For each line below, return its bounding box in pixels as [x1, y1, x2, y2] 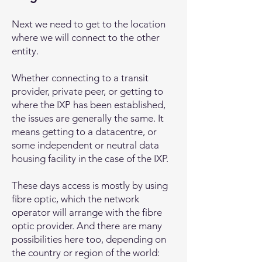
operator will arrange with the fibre [12, 206, 162, 218]
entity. [12, 45, 39, 57]
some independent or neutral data [12, 139, 159, 151]
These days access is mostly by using [12, 180, 168, 191]
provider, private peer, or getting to [12, 85, 163, 97]
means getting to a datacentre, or [12, 126, 157, 137]
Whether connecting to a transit [12, 72, 149, 84]
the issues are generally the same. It [12, 112, 164, 124]
